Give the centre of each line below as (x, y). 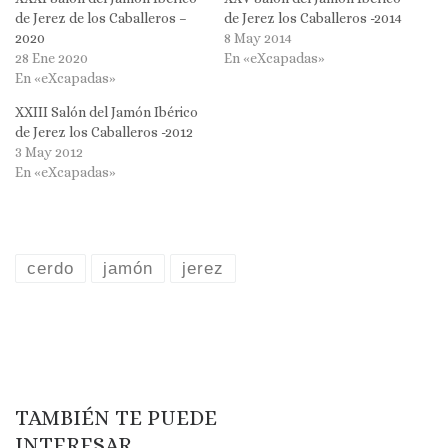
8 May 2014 (258, 37)
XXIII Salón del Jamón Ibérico (106, 111)
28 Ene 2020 (51, 57)
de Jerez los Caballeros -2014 (313, 17)
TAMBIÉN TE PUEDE (116, 417)
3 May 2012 (49, 151)
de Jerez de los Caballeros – (101, 17)
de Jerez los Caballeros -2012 (104, 131)
